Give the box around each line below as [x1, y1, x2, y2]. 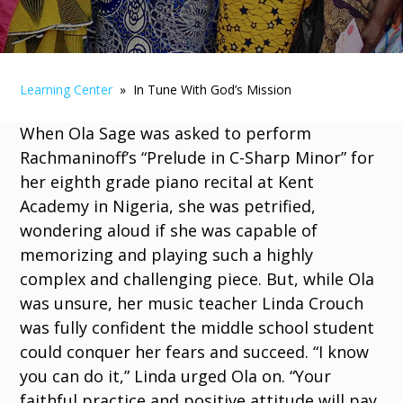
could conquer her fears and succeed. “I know [20, 341, 370, 363]
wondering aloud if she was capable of [20, 219, 318, 241]
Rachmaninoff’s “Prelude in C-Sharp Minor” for [20, 147, 375, 168]
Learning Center [20, 81, 113, 98]
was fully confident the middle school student [20, 317, 375, 338]
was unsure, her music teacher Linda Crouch [20, 292, 364, 314]
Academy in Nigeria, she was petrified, [20, 195, 317, 217]
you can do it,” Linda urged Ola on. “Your [20, 365, 332, 387]
